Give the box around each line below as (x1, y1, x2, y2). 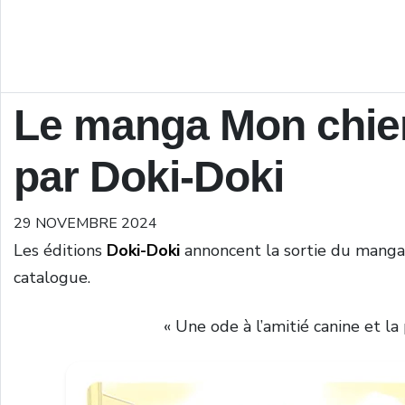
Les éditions (14, 240, 107, 261)
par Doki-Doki (14, 153, 284, 201)
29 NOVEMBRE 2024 (14, 213, 157, 233)
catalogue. (14, 267, 90, 288)
